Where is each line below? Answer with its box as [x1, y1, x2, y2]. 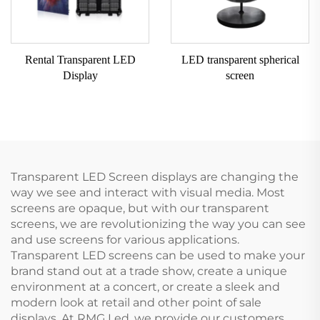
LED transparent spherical [181, 53, 299, 66]
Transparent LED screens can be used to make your [11, 248, 305, 262]
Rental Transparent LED [24, 53, 136, 66]
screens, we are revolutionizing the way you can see [11, 216, 306, 231]
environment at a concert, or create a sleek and [11, 279, 280, 294]
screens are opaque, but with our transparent [11, 201, 269, 215]
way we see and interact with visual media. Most [11, 185, 285, 199]
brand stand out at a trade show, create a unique [11, 264, 287, 278]
